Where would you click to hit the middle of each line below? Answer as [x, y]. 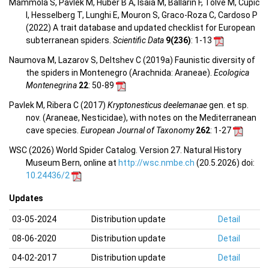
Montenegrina [51, 86]
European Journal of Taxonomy [137, 131]
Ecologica [231, 73]
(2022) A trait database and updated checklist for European [141, 28]
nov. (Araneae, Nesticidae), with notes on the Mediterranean [141, 118]
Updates [26, 198]
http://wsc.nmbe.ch [156, 163]
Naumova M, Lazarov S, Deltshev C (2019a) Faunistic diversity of [132, 60]
